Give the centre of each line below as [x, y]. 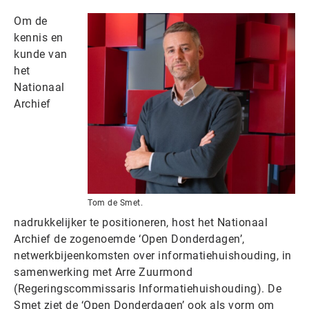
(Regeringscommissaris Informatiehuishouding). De [148, 288]
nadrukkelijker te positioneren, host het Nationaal [141, 222]
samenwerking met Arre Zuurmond [103, 272]
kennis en [39, 37]
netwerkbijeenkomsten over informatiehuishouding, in [153, 255]
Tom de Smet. [115, 202]
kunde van [41, 54]
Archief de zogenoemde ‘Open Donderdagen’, [129, 239]
